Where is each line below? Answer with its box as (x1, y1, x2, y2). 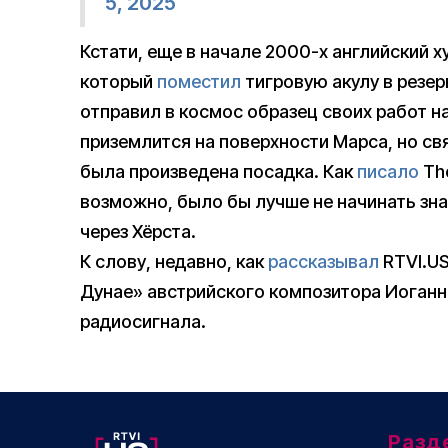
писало (357, 161, 419, 183)
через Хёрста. (80, 221, 196, 243)
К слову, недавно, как (80, 251, 268, 273)
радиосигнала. (80, 311, 206, 333)
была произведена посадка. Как (80, 161, 357, 183)
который (80, 71, 157, 93)
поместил (157, 71, 241, 93)
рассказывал (268, 251, 379, 273)
